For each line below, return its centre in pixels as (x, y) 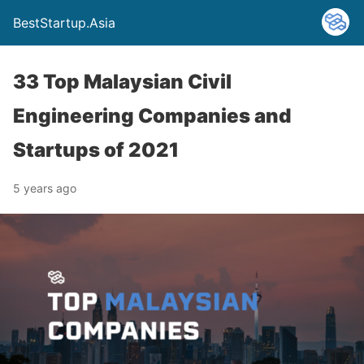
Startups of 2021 (96, 150)
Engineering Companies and (152, 116)
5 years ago (45, 188)
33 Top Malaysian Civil (122, 82)
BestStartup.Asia (64, 23)
